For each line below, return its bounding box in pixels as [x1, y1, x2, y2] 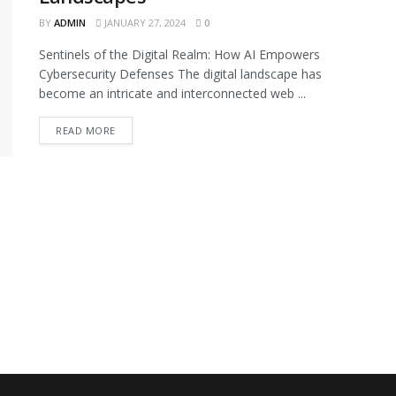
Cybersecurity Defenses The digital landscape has [39, 65, 322, 82]
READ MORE [56, 124, 116, 137]
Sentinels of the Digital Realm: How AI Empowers [39, 46, 320, 63]
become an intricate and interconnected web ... [39, 85, 306, 102]
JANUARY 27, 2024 [102, 16, 186, 29]
